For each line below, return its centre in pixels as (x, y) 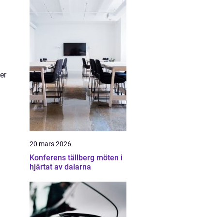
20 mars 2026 (50, 144)
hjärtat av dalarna (60, 167)
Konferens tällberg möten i (63, 158)
